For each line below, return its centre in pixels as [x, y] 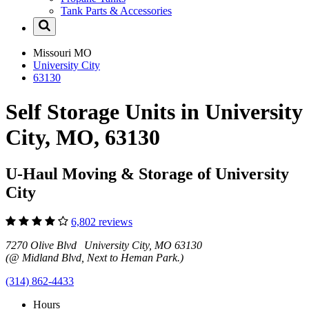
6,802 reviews [102, 221]
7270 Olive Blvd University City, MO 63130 [104, 245]
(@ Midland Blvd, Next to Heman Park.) [94, 257]
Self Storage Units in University [154, 111]
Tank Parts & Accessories [116, 11]
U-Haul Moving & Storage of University [147, 174]
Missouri [53, 53]
